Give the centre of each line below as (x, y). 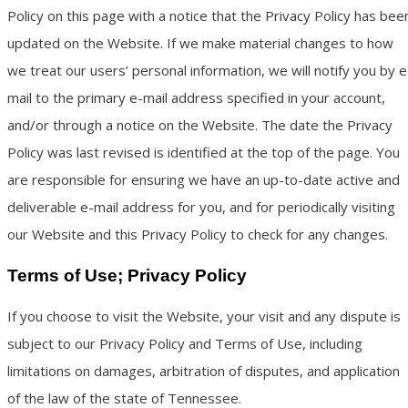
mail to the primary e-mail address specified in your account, (196, 97)
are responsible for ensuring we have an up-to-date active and (204, 179)
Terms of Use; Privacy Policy (127, 275)
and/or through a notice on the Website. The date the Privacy (200, 124)
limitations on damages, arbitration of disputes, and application (204, 371)
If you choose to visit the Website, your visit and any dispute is (204, 316)
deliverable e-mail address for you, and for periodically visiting (201, 206)
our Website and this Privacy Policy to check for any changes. (198, 234)
